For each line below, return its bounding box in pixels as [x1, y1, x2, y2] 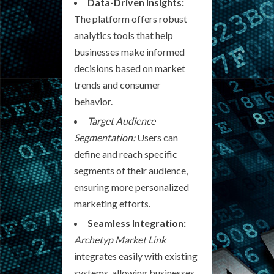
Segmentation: [74, 131, 135, 143]
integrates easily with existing [74, 250, 198, 262]
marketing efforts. [74, 197, 150, 209]
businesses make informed [74, 45, 185, 57]
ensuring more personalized [74, 180, 189, 193]
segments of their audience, [74, 164, 188, 176]
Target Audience [87, 114, 155, 127]
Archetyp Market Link [74, 233, 166, 245]
